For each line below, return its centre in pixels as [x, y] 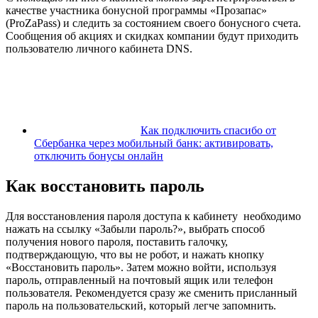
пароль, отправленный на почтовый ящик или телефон [139, 280]
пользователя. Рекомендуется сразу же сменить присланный [152, 292]
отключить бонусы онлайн [99, 156]
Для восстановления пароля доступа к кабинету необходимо [153, 216]
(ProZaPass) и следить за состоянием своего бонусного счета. [153, 23]
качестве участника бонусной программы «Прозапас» [136, 11]
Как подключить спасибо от [208, 131]
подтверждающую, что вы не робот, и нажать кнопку [135, 254]
